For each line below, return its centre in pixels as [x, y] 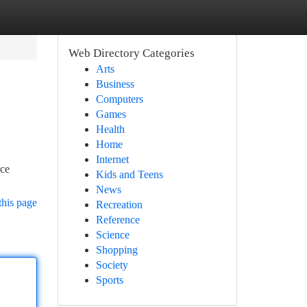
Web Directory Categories [131, 53]
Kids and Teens [129, 174]
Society [112, 265]
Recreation [119, 205]
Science [112, 235]
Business [115, 84]
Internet [112, 159]
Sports [109, 280]
